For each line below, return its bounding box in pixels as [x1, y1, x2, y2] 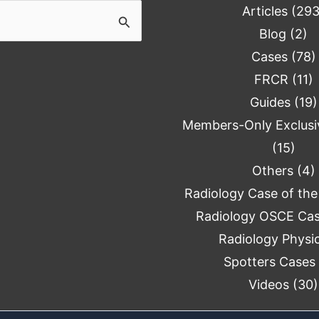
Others [251, 163, 293, 179]
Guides [249, 95, 291, 110]
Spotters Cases [223, 254, 315, 270]
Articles [242, 4, 288, 19]
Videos [249, 277, 290, 293]
